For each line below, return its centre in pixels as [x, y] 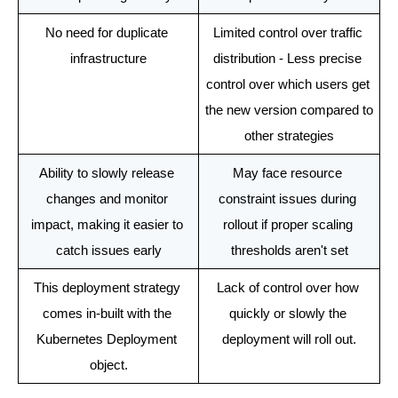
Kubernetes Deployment [107, 339]
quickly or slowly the [287, 313]
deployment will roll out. [289, 339]
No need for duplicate [107, 32]
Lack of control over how [287, 287]
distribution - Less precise [287, 58]
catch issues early [108, 250]
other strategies [289, 135]
